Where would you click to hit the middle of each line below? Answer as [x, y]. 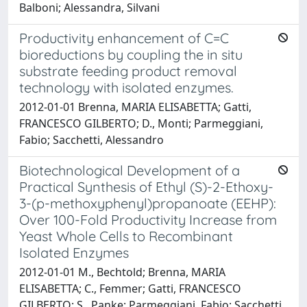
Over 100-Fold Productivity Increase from [148, 220]
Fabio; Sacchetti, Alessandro [91, 140]
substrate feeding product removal [128, 71]
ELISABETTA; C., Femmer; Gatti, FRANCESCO [130, 288]
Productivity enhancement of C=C [124, 38]
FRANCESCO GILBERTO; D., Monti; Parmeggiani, [141, 123]
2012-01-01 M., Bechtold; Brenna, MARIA [122, 272]
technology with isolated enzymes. [126, 87]
